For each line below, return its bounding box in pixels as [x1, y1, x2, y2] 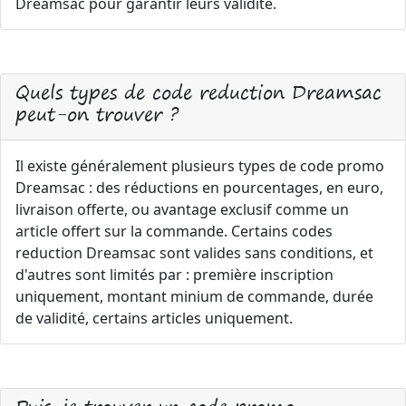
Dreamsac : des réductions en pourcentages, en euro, [15, 178, 383, 198]
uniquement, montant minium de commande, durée [15, 286, 373, 306]
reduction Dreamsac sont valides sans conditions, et [15, 243, 373, 263]
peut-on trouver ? [15, 98, 179, 130]
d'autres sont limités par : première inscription [15, 265, 333, 285]
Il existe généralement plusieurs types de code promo [15, 156, 384, 176]
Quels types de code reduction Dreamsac [15, 76, 382, 108]
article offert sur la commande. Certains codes [15, 221, 333, 241]
